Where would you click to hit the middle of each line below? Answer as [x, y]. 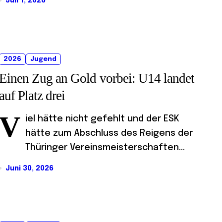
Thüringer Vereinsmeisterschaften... [105, 147]
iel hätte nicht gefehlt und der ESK [102, 119]
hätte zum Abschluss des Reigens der [109, 133]
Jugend [43, 59]
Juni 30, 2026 [29, 168]
